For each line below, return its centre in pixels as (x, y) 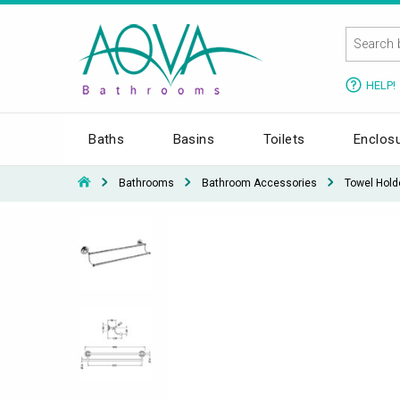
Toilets (284, 139)
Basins (194, 139)
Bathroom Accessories (259, 183)
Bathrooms (146, 183)
